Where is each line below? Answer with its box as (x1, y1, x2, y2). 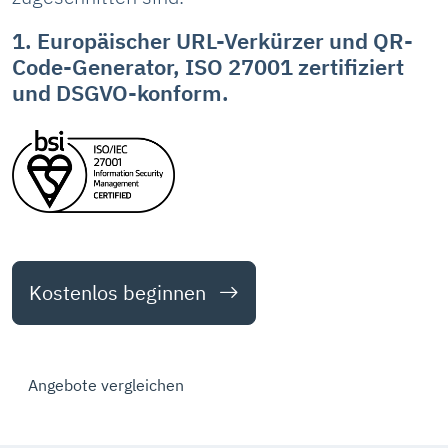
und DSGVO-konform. (12, 79, 229, 107)
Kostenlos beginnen (29, 278, 211, 306)
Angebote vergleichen (28, 374, 184, 395)
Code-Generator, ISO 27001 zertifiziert (12, 53, 404, 81)
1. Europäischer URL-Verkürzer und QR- (12, 27, 413, 55)
